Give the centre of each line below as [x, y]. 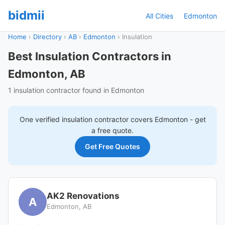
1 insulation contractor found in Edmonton [76, 90]
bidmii [26, 15]
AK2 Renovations [83, 196]
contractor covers [123, 119]
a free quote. [113, 130]
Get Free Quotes [113, 146]
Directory [47, 37]
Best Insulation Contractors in [90, 56]
